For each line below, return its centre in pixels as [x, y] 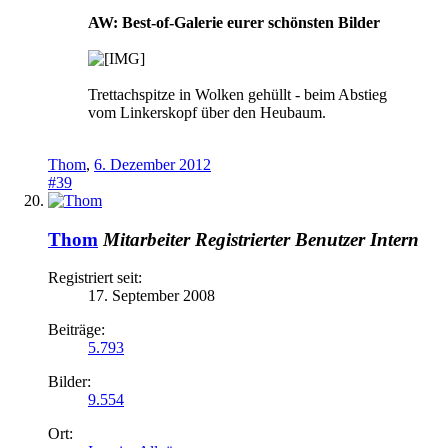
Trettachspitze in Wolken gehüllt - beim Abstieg [237, 94]
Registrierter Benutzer [280, 239]
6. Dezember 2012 [152, 164]
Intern [394, 239]
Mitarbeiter [146, 239]
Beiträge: [76, 330]
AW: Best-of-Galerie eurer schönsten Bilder [234, 22]
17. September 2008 [151, 296]
